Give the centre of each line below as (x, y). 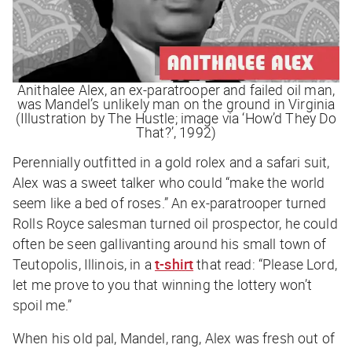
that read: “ (228, 264)
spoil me (39, 304)
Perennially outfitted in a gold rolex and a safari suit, (171, 161)
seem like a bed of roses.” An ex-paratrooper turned (170, 202)
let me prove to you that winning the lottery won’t (163, 284)
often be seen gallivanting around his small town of (170, 243)
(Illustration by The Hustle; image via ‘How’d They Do (176, 117)
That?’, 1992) (176, 132)
